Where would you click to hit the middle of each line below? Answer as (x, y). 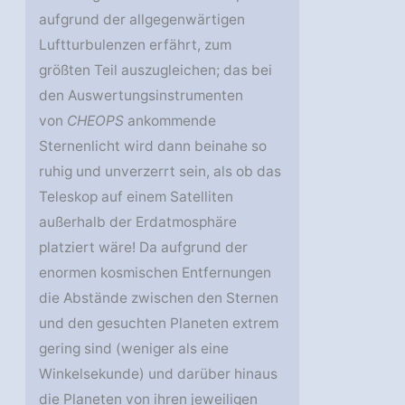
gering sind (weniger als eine (134, 348)
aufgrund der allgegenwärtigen (142, 19)
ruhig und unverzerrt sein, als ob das (160, 171)
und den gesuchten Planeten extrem (159, 323)
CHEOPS (96, 120)
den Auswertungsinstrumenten (141, 95)
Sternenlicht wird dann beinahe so (153, 146)
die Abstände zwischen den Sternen (159, 297)
